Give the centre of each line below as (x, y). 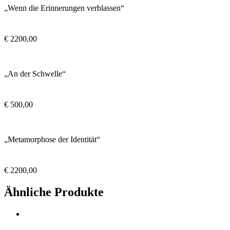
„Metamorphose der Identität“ (52, 139)
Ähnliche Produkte (54, 192)
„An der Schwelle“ (35, 73)
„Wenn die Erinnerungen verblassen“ (64, 8)
